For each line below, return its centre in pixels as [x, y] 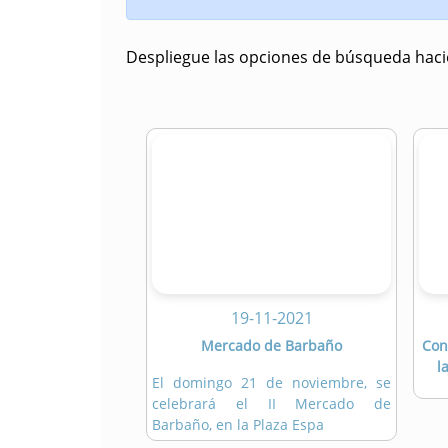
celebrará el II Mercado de [271, 404]
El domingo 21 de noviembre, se [271, 383]
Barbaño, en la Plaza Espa [238, 425]
